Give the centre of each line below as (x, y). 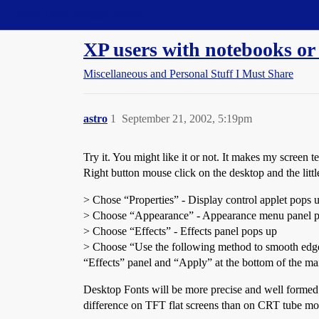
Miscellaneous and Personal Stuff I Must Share (188, 74)
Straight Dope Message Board (75, 15)
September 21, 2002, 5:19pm (187, 119)
